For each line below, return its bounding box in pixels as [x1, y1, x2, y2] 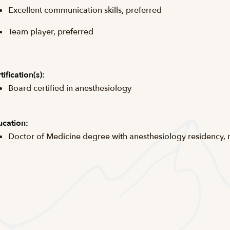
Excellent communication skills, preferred [8, 5, 162, 16]
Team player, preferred [8, 26, 93, 37]
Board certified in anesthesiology [8, 83, 131, 94]
